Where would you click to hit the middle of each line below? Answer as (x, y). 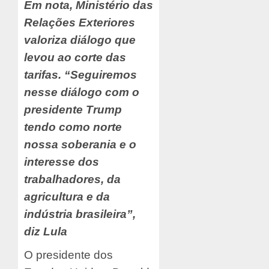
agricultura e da (67, 197)
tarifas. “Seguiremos (80, 75)
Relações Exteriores (80, 23)
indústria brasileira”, (80, 214)
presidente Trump (73, 110)
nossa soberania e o (80, 145)
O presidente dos (68, 255)
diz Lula (46, 232)
